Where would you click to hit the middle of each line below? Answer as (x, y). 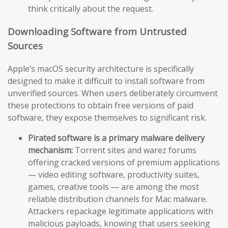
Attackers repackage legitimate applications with (121, 211)
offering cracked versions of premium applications (124, 162)
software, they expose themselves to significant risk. (107, 117)
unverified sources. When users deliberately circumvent (113, 93)
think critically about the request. (91, 9)
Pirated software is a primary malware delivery (116, 138)
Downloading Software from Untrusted (97, 32)
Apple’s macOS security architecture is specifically (101, 68)
